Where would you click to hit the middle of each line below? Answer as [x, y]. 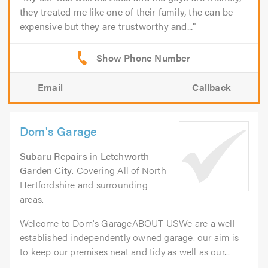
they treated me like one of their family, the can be [127, 12]
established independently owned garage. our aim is [130, 237]
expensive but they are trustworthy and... [106, 26]
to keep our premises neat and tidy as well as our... [125, 252]
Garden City [46, 170]
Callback [212, 87]
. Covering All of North [119, 170]
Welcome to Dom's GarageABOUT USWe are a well [127, 223]
